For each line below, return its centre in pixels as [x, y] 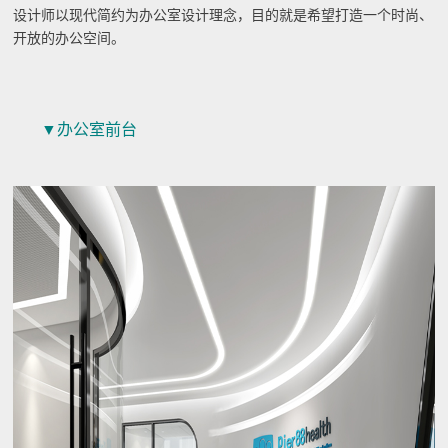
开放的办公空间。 [69, 38]
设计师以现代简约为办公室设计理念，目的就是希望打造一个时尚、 [223, 15]
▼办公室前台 [89, 129]
